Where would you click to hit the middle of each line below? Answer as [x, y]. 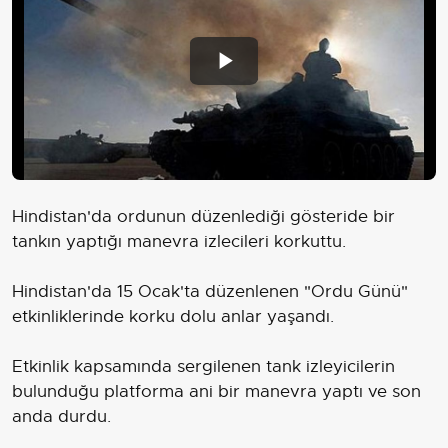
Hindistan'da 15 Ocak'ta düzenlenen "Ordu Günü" [210, 292]
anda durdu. [61, 417]
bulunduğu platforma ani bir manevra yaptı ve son [216, 392]
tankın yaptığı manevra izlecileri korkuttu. [179, 242]
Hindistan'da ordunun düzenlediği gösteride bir [203, 217]
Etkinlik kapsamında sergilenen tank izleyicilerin [203, 367]
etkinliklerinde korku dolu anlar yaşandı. [173, 317]
